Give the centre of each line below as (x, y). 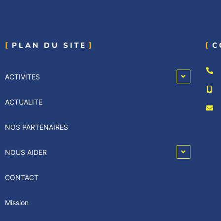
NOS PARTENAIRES (37, 127)
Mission (17, 203)
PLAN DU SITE (49, 45)
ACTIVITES (22, 77)
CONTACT (22, 177)
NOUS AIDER (26, 152)
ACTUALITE (24, 102)
